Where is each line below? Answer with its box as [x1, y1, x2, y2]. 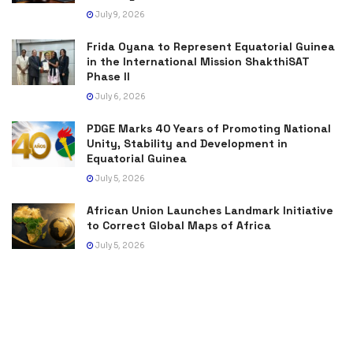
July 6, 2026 [94, 91, 146, 102]
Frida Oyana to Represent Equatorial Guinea [87, 39, 335, 54]
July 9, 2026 [94, 9, 145, 20]
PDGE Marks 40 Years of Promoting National [87, 121, 331, 136]
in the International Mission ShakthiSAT [87, 54, 310, 69]
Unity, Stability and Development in [87, 136, 288, 151]
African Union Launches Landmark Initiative [87, 203, 333, 218]
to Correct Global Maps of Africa [87, 218, 271, 233]
